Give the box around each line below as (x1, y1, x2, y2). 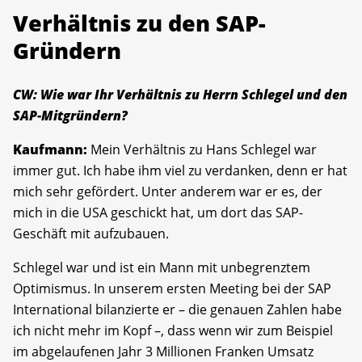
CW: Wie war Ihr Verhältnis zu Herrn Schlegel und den (13, 86, 347, 104)
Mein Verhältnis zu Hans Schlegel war (87, 141, 317, 159)
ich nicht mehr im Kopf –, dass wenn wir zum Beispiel (13, 322, 333, 340)
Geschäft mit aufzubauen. (13, 225, 169, 243)
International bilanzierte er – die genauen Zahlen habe (13, 301, 342, 319)
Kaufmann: (13, 141, 87, 159)
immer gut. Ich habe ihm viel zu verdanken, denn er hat (13, 162, 347, 180)
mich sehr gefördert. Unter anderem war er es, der (13, 183, 322, 201)
